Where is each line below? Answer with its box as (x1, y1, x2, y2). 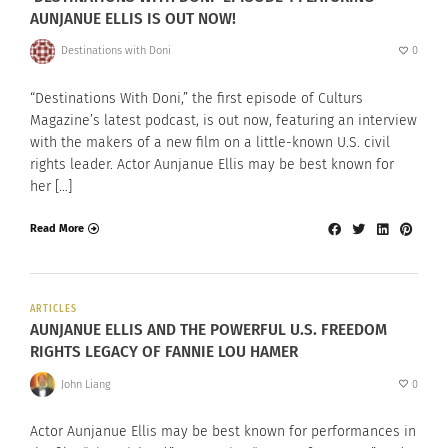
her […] (30, 177, 72, 195)
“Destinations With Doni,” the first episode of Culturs (30, 89, 363, 107)
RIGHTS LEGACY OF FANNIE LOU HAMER (30, 341, 298, 363)
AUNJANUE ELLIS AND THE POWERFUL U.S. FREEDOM (30, 319, 387, 341)
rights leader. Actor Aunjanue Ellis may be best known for (30, 155, 394, 173)
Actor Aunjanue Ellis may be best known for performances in (30, 423, 416, 441)
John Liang (60, 377, 111, 391)
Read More (30, 222, 84, 236)
